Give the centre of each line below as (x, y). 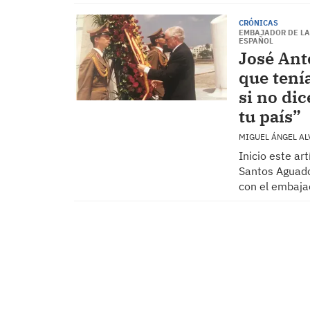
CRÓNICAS (258, 23)
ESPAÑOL (256, 41)
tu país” (270, 116)
